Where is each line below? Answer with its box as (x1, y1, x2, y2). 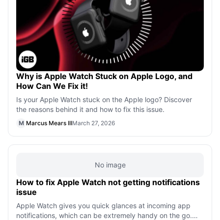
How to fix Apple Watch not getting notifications (16, 177, 200, 187)
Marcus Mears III (26, 119, 72, 127)
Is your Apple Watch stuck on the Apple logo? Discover (16, 95, 192, 104)
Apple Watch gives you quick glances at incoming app (16, 201, 191, 210)
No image (94, 160, 126, 169)
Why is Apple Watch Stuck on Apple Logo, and (16, 71, 192, 81)
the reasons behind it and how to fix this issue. (16, 105, 165, 113)
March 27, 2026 (72, 119, 115, 127)
